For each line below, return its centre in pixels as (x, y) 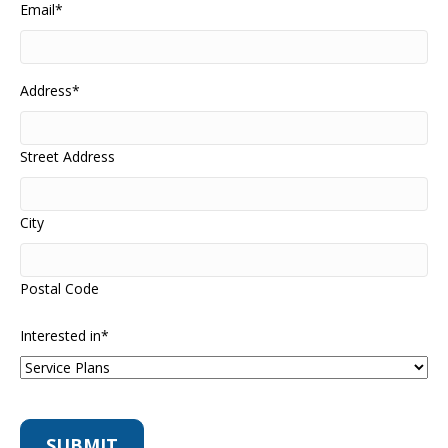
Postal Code (59, 288)
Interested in (60, 335)
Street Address (67, 156)
